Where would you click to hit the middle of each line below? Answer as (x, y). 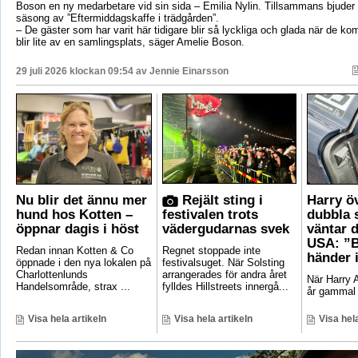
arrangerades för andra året (224, 275)
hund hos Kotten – (74, 215)
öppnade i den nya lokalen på (83, 263)
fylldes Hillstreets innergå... (225, 287)
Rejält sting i (220, 201)
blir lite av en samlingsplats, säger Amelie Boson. (130, 42)
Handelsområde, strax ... (73, 287)
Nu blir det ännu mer (81, 201)
